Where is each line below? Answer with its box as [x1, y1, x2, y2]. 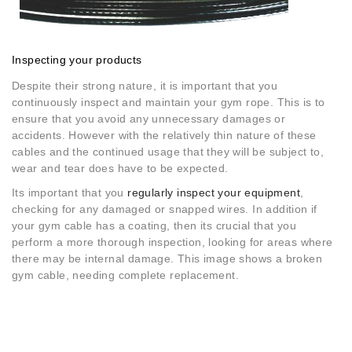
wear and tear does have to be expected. [12, 162, 229, 175]
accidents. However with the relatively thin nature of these [12, 129, 317, 142]
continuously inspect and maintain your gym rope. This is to [12, 96, 325, 109]
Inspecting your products [12, 53, 142, 67]
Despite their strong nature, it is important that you [12, 79, 278, 93]
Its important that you [12, 186, 128, 200]
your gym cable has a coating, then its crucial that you [12, 219, 296, 233]
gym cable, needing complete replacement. [12, 269, 239, 282]
